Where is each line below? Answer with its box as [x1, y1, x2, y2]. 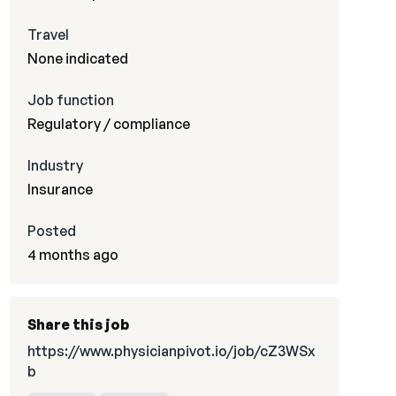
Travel [27, 26, 69, 43]
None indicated [27, 49, 128, 67]
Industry [27, 156, 83, 174]
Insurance [27, 180, 93, 198]
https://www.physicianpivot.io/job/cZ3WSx [27, 342, 316, 360]
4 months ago [27, 246, 118, 263]
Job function [27, 91, 114, 109]
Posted [27, 222, 76, 240]
